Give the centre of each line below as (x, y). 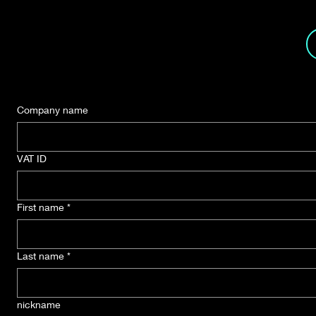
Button (97, 53)
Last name (41, 256)
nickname (39, 304)
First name (41, 207)
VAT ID (32, 158)
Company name (53, 110)
